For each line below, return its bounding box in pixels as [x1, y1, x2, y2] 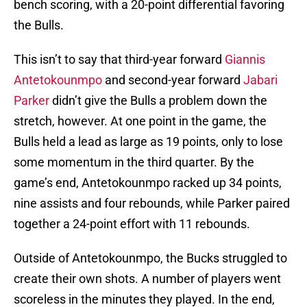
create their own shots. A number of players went [14, 271, 281, 286]
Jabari [243, 73, 278, 88]
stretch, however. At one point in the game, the [14, 114, 267, 129]
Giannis [225, 52, 265, 67]
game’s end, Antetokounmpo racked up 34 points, [14, 175, 282, 191]
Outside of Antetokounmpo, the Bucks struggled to [14, 251, 287, 266]
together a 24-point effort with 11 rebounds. [14, 217, 250, 232]
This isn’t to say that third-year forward [14, 52, 225, 67]
